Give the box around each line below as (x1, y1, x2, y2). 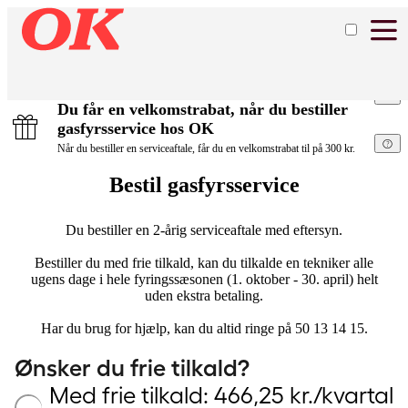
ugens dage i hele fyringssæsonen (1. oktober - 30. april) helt (30, 271, 378, 288)
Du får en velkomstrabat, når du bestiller (57, 100, 348, 119)
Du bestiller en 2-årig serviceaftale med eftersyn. (66, 222, 342, 239)
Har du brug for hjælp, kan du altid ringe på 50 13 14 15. (40, 321, 368, 337)
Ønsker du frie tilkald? (15, 355, 250, 382)
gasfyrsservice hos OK (57, 119, 214, 138)
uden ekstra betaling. (145, 288, 263, 304)
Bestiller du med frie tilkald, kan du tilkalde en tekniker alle (35, 255, 373, 271)
